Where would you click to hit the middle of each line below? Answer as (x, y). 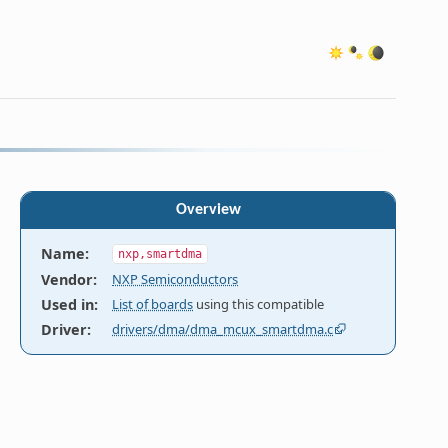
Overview (208, 209)
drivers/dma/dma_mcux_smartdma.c (223, 328)
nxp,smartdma (160, 253)
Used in (68, 304)
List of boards (153, 303)
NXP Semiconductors (175, 278)
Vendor (67, 279)
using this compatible (259, 303)
